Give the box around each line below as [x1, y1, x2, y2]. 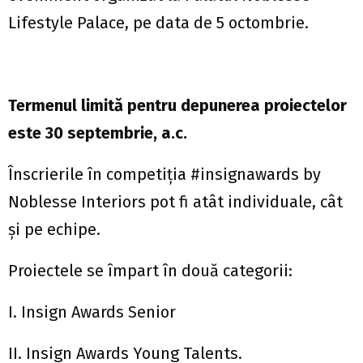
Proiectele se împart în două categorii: [8, 261, 293, 281]
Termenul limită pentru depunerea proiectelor [8, 96, 347, 116]
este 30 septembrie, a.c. [8, 123, 187, 143]
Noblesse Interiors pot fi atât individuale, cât [8, 192, 343, 212]
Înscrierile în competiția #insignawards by [8, 164, 321, 185]
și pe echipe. [8, 220, 100, 240]
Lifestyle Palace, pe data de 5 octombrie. [8, 13, 309, 33]
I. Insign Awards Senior [8, 302, 176, 322]
